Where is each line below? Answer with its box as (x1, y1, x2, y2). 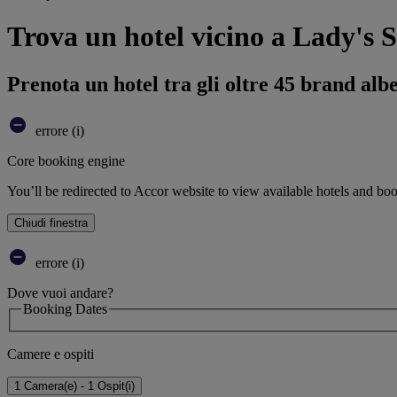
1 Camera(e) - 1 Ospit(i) (14, 379, 135, 393)
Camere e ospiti (7, 346, 94, 362)
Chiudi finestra (14, 215, 88, 230)
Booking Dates (23, 300, 107, 316)
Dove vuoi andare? (7, 284, 113, 300)
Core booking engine (7, 152, 125, 168)
